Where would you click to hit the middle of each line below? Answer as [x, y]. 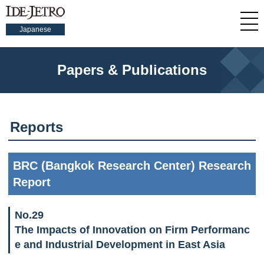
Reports [37, 127]
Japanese [35, 29]
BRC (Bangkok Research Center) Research [132, 166]
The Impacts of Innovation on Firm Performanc [132, 230]
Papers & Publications [132, 70]
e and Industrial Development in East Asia [125, 245]
